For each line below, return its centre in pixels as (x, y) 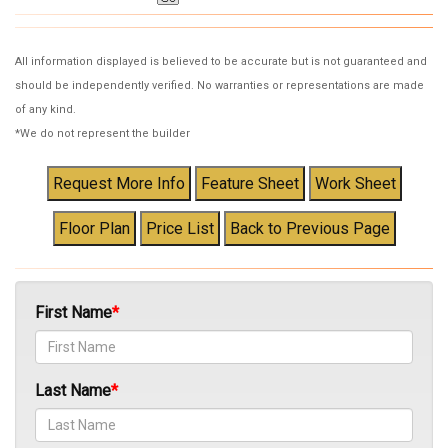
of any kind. (45, 110)
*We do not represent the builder (102, 134)
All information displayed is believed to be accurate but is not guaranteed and (221, 62)
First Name (73, 313)
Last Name (73, 391)
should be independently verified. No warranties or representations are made (219, 86)
